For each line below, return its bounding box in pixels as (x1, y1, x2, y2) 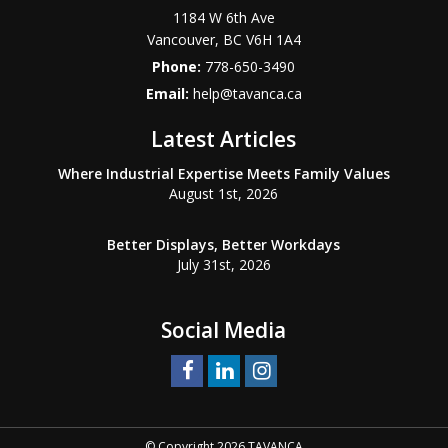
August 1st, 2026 (169, 184, 279, 203)
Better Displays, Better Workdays (107, 235, 341, 254)
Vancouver (146, 30, 215, 49)
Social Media (161, 316, 287, 344)
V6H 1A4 (245, 30, 301, 49)
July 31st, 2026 (176, 255, 271, 274)
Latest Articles (151, 125, 297, 153)
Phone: (152, 57, 206, 76)
